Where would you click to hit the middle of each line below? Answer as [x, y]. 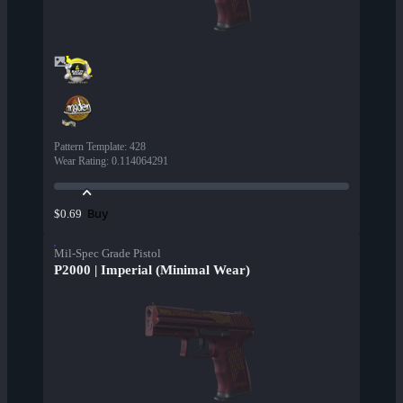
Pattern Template [89, 147]
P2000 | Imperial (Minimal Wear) [152, 270]
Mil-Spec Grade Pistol [107, 254]
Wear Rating [80, 161]
